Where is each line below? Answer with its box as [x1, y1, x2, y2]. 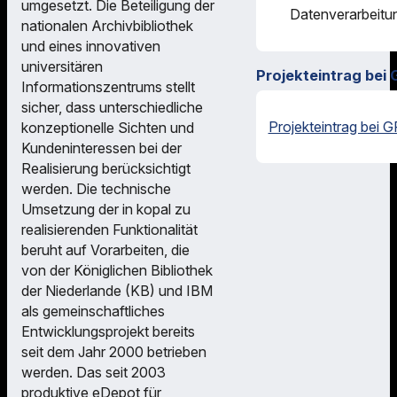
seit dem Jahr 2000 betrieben [21, 342, 206, 361]
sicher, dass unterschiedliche [21, 97, 203, 116]
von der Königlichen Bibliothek [21, 261, 213, 279]
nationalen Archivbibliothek [21, 16, 193, 35]
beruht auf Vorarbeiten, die [21, 240, 190, 259]
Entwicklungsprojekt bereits [21, 322, 195, 340]
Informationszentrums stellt [21, 77, 195, 96]
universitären [21, 57, 103, 75]
